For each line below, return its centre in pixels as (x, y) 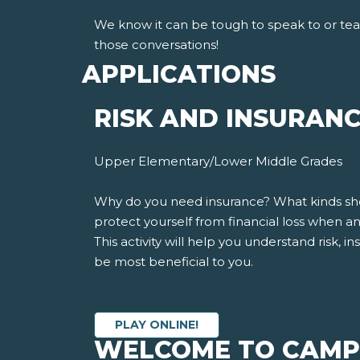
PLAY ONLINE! (157, 325)
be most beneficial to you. (174, 262)
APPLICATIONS (179, 75)
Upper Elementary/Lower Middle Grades (218, 162)
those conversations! (156, 45)
